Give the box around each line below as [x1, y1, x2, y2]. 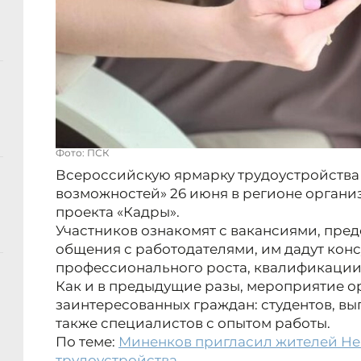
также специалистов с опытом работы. [56, 315, 330, 332]
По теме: [56, 334, 118, 351]
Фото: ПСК [56, 147, 109, 160]
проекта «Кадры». [56, 204, 180, 221]
